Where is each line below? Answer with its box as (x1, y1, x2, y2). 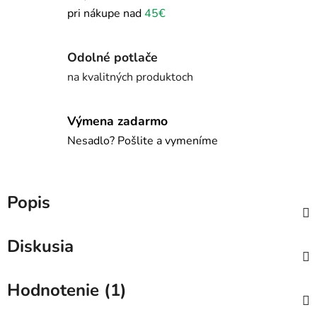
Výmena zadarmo (67, 112, 168, 129)
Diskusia (7, 235, 74, 258)
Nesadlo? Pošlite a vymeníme (67, 132, 218, 149)
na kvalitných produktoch (67, 69, 193, 85)
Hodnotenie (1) (7, 279, 127, 302)
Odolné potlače (67, 48, 158, 66)
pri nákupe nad (67, 5, 144, 21)
